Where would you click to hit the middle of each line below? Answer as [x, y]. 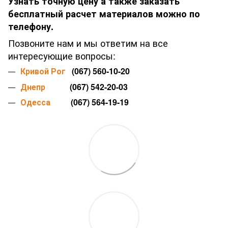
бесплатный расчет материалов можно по [104, 14]
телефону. [31, 27]
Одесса [35, 102]
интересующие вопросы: [62, 56]
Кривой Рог [43, 71]
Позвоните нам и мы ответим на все [88, 43]
